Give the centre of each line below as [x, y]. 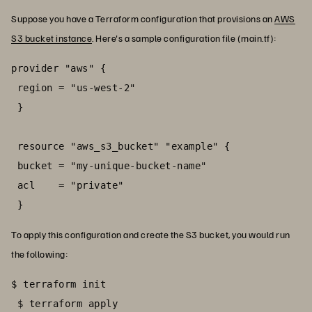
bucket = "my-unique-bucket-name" [109, 166]
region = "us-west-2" [73, 88]
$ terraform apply [64, 304]
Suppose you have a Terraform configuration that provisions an [143, 19]
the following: [39, 254]
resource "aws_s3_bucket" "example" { [121, 147]
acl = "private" [68, 186]
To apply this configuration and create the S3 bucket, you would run [151, 235]
